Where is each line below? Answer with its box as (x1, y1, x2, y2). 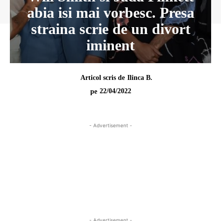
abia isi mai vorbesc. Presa (27, 4, 194, 21)
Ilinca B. (127, 74, 152, 81)
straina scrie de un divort (31, 21, 190, 37)
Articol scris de (80, 74, 125, 81)
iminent (86, 37, 135, 53)
